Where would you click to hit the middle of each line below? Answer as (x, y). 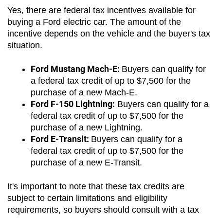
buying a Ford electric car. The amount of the (94, 22)
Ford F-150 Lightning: (73, 104)
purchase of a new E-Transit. (86, 162)
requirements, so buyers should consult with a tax (103, 209)
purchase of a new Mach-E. (84, 92)
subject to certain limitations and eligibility (87, 198)
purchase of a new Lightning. (87, 127)
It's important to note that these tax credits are (96, 186)
